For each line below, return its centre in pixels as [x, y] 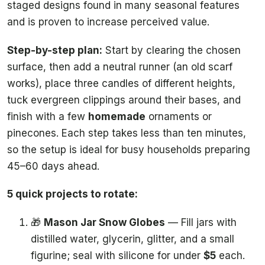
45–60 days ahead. [53, 166]
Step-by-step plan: [55, 50]
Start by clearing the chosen [172, 50]
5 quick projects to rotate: [72, 194]
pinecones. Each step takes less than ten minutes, [127, 133]
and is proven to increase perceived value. [108, 22]
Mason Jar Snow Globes [104, 222]
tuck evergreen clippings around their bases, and [124, 100]
